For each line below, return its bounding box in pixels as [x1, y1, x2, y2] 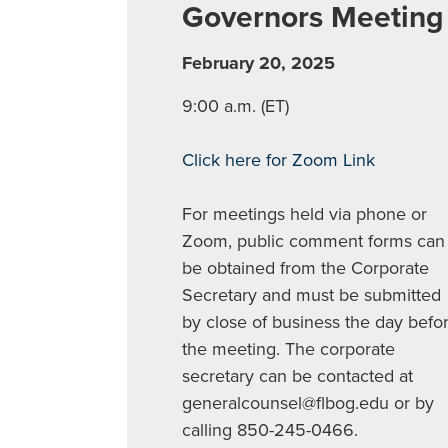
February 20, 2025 [181, 51, 335, 74]
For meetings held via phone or [181, 202, 427, 225]
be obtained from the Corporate [181, 256, 429, 279]
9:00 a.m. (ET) [181, 94, 289, 117]
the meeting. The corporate [181, 337, 395, 360]
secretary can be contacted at [181, 364, 413, 387]
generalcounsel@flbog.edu [181, 391, 389, 414]
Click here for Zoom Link [181, 148, 375, 171]
